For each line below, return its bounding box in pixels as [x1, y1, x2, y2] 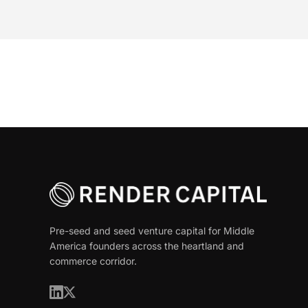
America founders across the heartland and [49, 240, 244, 252]
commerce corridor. [49, 255, 137, 267]
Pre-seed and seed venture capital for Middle [49, 225, 254, 236]
